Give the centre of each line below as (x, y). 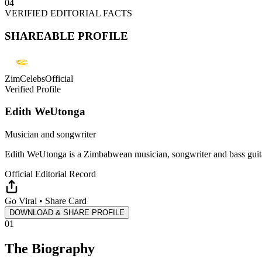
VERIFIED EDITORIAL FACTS (68, 13)
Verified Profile (33, 89)
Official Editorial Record (50, 174)
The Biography (50, 249)
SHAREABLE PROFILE (66, 36)
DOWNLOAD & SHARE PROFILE (67, 213)
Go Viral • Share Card (46, 201)
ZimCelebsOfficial (39, 78)
